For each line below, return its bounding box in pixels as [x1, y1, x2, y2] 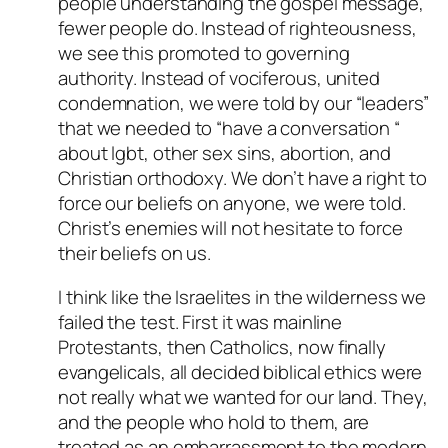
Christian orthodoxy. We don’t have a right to [58, 165, 427, 192]
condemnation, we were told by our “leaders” [58, 90, 429, 117]
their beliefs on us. [58, 240, 211, 267]
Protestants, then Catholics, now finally [58, 333, 386, 360]
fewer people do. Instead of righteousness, [58, 15, 417, 42]
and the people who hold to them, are [58, 408, 370, 435]
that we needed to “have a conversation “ [58, 115, 400, 142]
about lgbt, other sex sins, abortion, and [58, 140, 391, 167]
